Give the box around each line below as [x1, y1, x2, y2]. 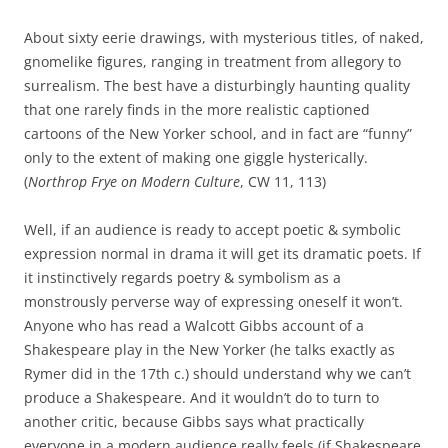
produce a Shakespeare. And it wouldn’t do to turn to [24, 388, 379, 407]
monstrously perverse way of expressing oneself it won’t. [24, 292, 403, 311]
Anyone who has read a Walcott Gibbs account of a [24, 316, 364, 335]
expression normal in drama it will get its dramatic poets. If [24, 244, 421, 263]
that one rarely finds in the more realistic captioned [24, 100, 370, 119]
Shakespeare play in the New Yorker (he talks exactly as [24, 340, 395, 359]
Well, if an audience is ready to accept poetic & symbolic [24, 220, 401, 239]
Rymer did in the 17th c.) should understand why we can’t [24, 364, 411, 383]
